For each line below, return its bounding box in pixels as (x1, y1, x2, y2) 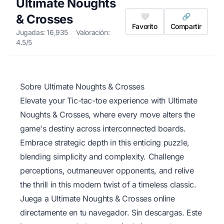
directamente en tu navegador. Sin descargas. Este (20, 207, 202, 217)
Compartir (170, 22, 201, 30)
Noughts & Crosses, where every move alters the (20, 109, 195, 119)
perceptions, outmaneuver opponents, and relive (20, 165, 194, 175)
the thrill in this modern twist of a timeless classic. (20, 179, 196, 189)
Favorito (131, 22, 157, 30)
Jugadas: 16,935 (16, 28, 68, 36)
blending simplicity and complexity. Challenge (20, 151, 184, 161)
